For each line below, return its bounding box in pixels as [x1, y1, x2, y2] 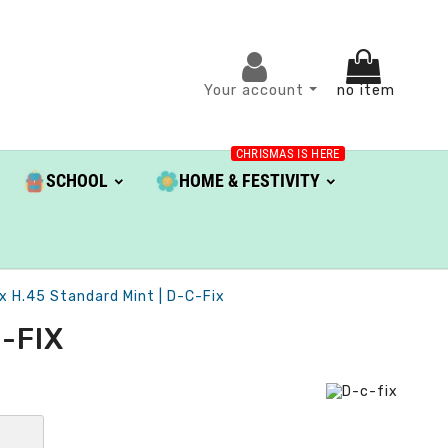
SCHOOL [45, 170, 108, 192]
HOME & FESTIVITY [178, 170, 320, 192]
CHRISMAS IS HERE [235, 146, 340, 161]
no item [336, 81, 395, 99]
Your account [203, 81, 309, 99]
